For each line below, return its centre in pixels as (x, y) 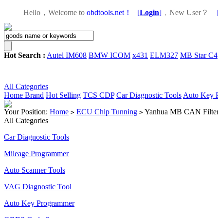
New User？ (189, 12)
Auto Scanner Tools (35, 170)
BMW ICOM (109, 55)
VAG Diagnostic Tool (38, 187)
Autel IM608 (67, 55)
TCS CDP (99, 95)
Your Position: (27, 112)
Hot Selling (63, 95)
